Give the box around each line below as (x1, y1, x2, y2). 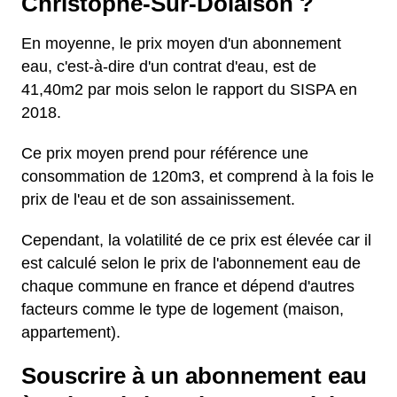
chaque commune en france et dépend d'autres (21, 277, 354, 295)
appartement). (21, 323, 121, 341)
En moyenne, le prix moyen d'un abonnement (21, 35, 341, 52)
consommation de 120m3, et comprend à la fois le (21, 167, 374, 185)
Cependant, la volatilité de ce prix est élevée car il (21, 231, 371, 249)
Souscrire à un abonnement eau (21, 363, 367, 388)
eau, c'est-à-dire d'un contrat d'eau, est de (21, 58, 316, 75)
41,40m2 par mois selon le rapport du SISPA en (21, 81, 357, 98)
